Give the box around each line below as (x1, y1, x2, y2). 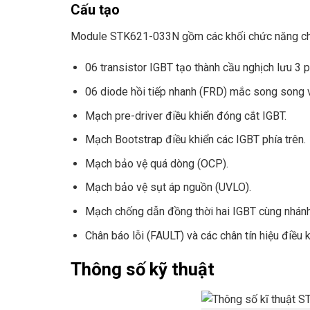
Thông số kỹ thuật (71, 259, 215, 280)
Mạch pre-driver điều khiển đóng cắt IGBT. (84, 109, 286, 122)
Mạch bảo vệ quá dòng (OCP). (84, 156, 228, 170)
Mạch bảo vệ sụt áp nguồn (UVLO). (84, 181, 251, 194)
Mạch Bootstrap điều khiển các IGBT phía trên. (84, 133, 306, 147)
